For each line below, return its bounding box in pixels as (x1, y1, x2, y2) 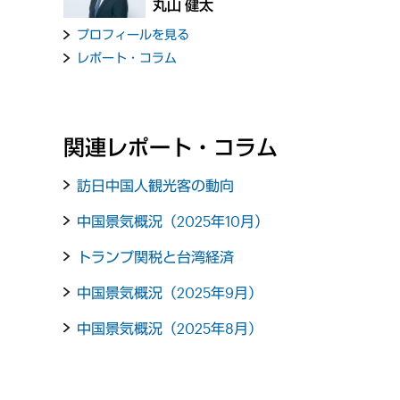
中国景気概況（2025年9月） (77, 283, 263, 301)
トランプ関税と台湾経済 (77, 247, 235, 265)
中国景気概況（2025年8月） (77, 319, 263, 337)
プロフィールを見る (77, 27, 190, 43)
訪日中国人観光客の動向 (77, 176, 235, 194)
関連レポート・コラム (63, 133, 279, 160)
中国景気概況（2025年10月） (77, 212, 270, 229)
